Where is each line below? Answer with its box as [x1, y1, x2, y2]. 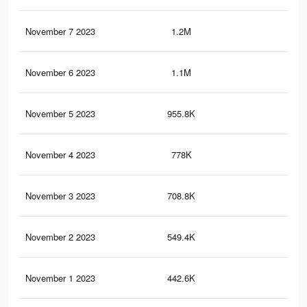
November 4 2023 [25, 148, 95, 162]
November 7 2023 [25, 25, 95, 38]
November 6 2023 [25, 66, 95, 79]
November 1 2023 [25, 271, 95, 285]
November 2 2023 [25, 230, 95, 244]
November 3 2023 [25, 189, 95, 203]
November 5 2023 [25, 107, 95, 121]
